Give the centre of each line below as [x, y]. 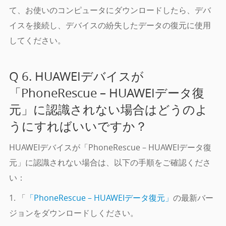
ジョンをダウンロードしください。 [73, 213]
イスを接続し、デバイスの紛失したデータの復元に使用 [110, 25]
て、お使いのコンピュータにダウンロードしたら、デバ [110, 10]
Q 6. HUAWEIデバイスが [76, 76]
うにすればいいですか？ [78, 126]
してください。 [37, 41]
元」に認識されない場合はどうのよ [108, 110]
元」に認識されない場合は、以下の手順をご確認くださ [110, 163]
